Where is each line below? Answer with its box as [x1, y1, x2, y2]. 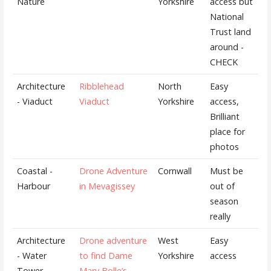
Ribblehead [79, 80, 125, 92]
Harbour [17, 180, 51, 192]
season [210, 195, 239, 207]
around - [210, 41, 244, 53]
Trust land [210, 25, 252, 38]
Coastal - [17, 165, 53, 177]
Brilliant [210, 110, 240, 122]
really [210, 210, 231, 222]
